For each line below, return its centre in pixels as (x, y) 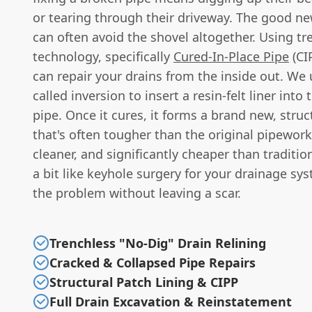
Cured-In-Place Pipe (231, 56)
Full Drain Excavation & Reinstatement (171, 301)
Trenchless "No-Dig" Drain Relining (158, 243)
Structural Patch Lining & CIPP (144, 282)
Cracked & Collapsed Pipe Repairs (153, 262)
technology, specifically (103, 56)
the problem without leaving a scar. (137, 193)
